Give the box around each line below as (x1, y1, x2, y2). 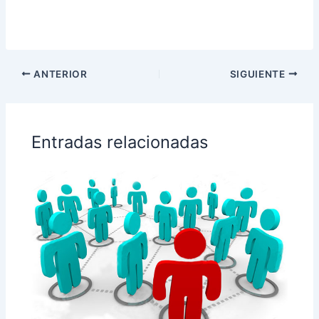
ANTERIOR (31, 68, 88, 80)
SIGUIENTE (229, 68, 288, 80)
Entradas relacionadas (31, 132, 209, 153)
